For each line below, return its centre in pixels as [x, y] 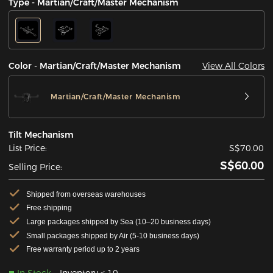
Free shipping [49, 208]
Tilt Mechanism [41, 134]
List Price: [28, 148]
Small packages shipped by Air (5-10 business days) [112, 236]
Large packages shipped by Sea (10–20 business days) [118, 222]
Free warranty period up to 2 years [83, 250]
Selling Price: [36, 167]
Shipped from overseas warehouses [86, 194]
